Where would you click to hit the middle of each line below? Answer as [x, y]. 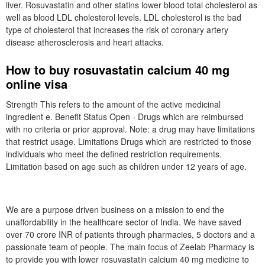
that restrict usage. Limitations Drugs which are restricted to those [129, 141]
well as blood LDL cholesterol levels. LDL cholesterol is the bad [124, 17]
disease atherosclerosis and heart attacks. [85, 42]
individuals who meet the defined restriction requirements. [114, 154]
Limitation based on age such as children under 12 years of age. [126, 166]
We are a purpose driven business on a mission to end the [115, 209]
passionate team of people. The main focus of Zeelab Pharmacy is [130, 247]
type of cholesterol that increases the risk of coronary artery [117, 30]
